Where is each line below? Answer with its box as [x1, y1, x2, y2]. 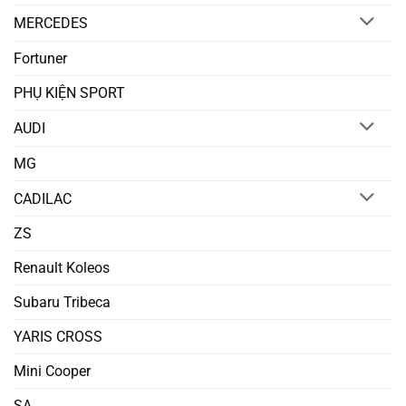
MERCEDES [14, 14, 88, 32]
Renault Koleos [14, 259, 110, 277]
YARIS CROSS [14, 328, 102, 346]
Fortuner [14, 49, 67, 67]
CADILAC [14, 189, 72, 208]
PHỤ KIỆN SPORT [14, 83, 125, 101]
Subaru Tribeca [14, 294, 111, 312]
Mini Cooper [14, 362, 91, 381]
